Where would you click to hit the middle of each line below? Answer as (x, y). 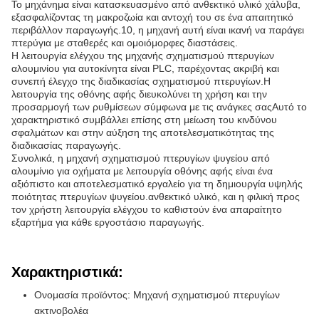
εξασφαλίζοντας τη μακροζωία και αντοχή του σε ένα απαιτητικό (152, 17)
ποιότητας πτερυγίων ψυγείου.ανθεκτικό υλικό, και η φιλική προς (156, 197)
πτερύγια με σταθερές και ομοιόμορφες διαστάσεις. (125, 43)
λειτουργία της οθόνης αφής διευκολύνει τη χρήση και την (139, 94)
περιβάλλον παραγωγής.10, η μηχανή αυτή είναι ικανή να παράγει (158, 30)
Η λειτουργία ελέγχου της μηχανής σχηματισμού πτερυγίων (143, 56)
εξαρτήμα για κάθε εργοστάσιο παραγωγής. (108, 222)
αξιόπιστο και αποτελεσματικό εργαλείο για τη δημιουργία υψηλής (157, 184)
